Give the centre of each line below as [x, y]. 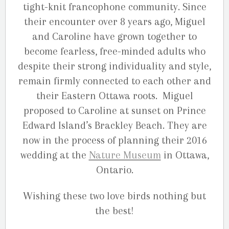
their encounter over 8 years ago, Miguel [114, 22]
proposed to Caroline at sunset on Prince [114, 111]
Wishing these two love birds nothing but [114, 196]
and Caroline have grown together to [114, 37]
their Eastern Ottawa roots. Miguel [114, 96]
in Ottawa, [185, 155]
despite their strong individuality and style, [114, 66]
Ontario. [114, 170]
